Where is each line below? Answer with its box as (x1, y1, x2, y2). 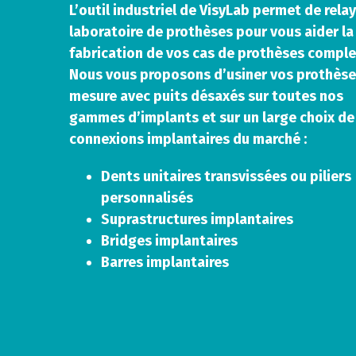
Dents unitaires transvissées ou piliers (100, 168, 351, 185)
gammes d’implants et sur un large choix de (68, 109, 354, 126)
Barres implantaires (100, 253, 229, 271)
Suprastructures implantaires (100, 211, 293, 228)
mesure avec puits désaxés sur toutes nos (68, 87, 343, 105)
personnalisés (100, 189, 193, 207)
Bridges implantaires (100, 232, 238, 250)
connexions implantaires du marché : (68, 130, 307, 148)
